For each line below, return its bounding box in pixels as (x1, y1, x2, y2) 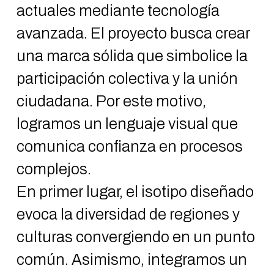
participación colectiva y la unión (16, 70, 238, 87)
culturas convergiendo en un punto (16, 229, 255, 245)
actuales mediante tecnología (16, 2, 220, 19)
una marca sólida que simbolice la (16, 48, 248, 64)
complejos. (16, 161, 91, 177)
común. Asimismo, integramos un (16, 251, 247, 268)
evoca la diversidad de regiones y (16, 206, 240, 223)
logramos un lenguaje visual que (16, 116, 238, 132)
